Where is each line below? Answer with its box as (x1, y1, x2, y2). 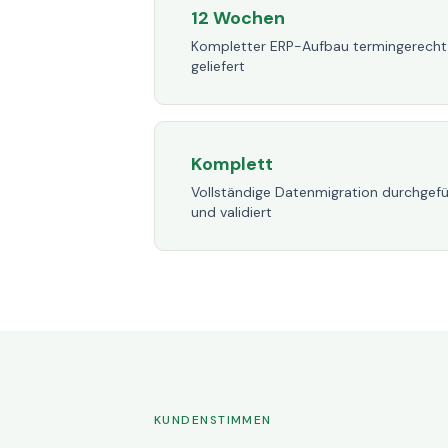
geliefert (191, 57, 245, 75)
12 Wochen (191, 6, 285, 30)
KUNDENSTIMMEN (154, 412, 272, 428)
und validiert (191, 203, 272, 221)
